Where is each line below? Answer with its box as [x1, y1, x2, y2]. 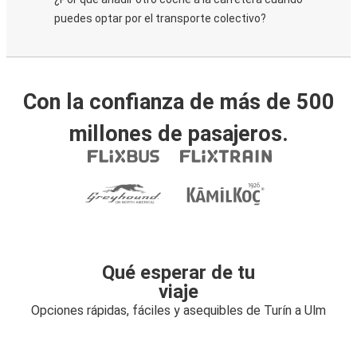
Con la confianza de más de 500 [22, 89, 335, 115]
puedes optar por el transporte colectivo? [54, 12, 266, 25]
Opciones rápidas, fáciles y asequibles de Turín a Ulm [31, 303, 326, 318]
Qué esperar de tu [102, 261, 255, 284]
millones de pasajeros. [69, 121, 288, 147]
